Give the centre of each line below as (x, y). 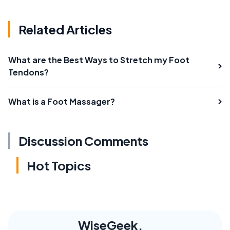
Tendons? (28, 72)
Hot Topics (59, 165)
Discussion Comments (83, 140)
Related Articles (65, 29)
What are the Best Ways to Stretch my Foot (99, 60)
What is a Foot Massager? (62, 101)
